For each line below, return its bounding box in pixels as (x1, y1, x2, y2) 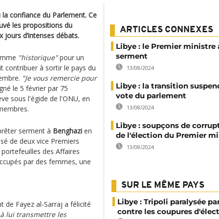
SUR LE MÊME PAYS (121, 181, 204, 190)
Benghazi (53, 126, 82, 135)
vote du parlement (116, 91, 186, 100)
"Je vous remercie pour (22, 73, 97, 83)
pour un (58, 53, 84, 62)
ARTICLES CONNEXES (120, 25, 213, 35)
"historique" (18, 53, 58, 62)
